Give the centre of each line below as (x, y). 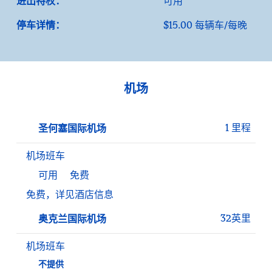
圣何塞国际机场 (72, 128)
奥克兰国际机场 (72, 219)
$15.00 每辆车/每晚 (206, 25)
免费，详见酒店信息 (70, 194)
